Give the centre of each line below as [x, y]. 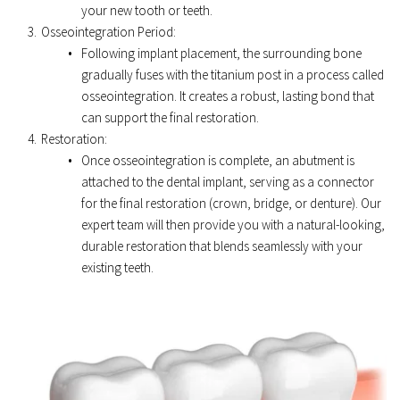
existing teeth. [119, 267]
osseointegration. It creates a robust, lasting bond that [228, 96]
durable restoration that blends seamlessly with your [222, 246]
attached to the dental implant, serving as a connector [228, 181]
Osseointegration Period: [110, 31]
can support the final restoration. [171, 117]
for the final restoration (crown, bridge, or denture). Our [231, 203]
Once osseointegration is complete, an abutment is [218, 160]
